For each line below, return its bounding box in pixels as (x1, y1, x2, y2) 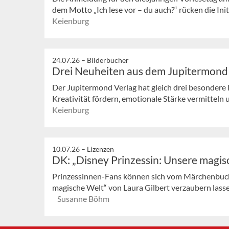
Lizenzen (87, 144, 114, 153)
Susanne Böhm (57, 193, 109, 203)
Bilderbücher (87, 56, 129, 65)
